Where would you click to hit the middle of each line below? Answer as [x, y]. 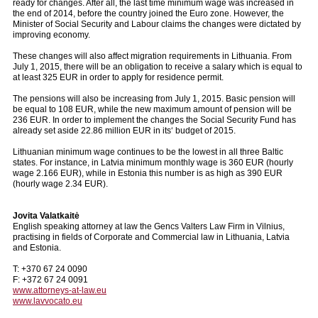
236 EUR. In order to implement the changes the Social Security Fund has [154, 120]
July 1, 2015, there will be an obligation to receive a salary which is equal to [158, 66]
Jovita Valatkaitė [46, 215]
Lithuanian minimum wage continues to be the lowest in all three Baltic [148, 152]
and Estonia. [37, 247]
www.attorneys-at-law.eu [60, 290]
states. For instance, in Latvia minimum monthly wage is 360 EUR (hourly [153, 162]
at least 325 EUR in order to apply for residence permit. [118, 77]
